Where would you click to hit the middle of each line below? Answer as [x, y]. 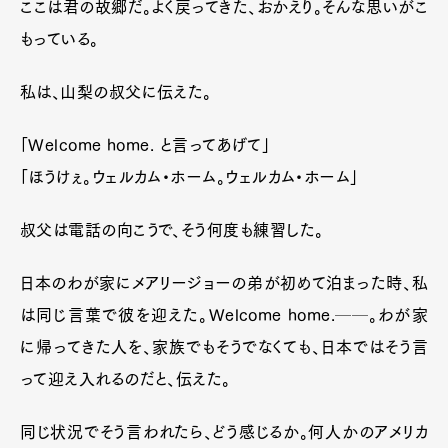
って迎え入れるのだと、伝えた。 [125, 378]
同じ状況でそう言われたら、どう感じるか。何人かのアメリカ [224, 431]
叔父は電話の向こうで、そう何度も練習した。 [172, 229]
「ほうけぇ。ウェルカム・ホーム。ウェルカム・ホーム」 [189, 176]
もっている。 [59, 38]
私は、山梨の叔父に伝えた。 [116, 91]
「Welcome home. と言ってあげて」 [145, 144]
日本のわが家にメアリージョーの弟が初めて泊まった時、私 [224, 282]
